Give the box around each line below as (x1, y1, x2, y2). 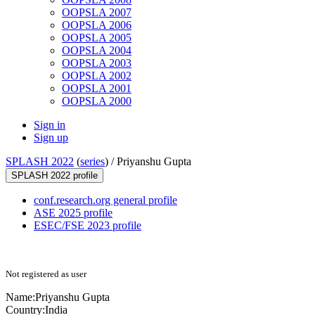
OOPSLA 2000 (62, 95, 131, 108)
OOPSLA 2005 (62, 32, 131, 44)
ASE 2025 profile (34, 207, 112, 219)
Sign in (34, 119, 65, 131)
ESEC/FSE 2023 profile (34, 219, 141, 232)
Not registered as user (6, 269, 86, 280)
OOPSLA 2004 (62, 44, 131, 57)
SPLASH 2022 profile (11, 170, 98, 181)
